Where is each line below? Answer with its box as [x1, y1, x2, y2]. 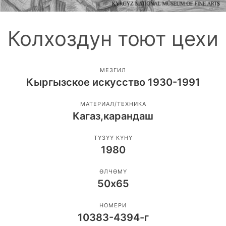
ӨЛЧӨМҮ [99, 168, 127, 176]
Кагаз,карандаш [73, 110, 153, 123]
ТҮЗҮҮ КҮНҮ [93, 134, 133, 142]
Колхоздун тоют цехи [8, 26, 218, 51]
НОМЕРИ [99, 202, 127, 209]
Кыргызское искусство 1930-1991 [26, 76, 200, 89]
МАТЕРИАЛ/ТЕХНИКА [80, 100, 146, 108]
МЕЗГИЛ [100, 67, 126, 74]
